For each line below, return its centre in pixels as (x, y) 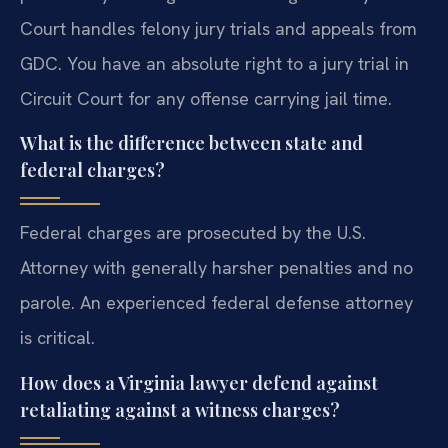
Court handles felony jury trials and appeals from (218, 29)
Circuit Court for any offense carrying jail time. (206, 99)
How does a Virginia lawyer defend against (199, 382)
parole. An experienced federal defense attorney (216, 303)
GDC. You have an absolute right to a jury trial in (214, 64)
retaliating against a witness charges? (180, 409)
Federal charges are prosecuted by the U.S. (193, 233)
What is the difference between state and (191, 143)
